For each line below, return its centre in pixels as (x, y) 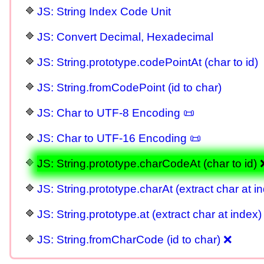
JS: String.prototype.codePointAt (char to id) (148, 62)
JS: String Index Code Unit (104, 12)
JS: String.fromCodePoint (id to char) (129, 88)
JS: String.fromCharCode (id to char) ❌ (134, 240)
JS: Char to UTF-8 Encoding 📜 (116, 113)
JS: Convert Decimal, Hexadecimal (125, 37)
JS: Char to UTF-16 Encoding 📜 (119, 138)
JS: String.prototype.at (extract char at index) (149, 214)
